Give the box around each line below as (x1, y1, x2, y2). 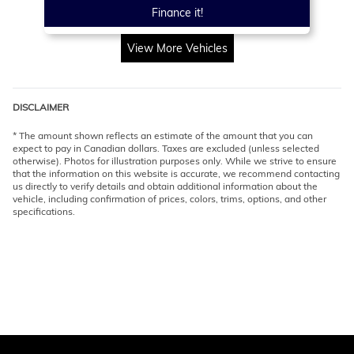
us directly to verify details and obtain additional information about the (13, 179, 318, 192)
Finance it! (151, 5, 203, 20)
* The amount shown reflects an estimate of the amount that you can (13, 129, 313, 141)
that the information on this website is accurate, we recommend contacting (13, 167, 340, 179)
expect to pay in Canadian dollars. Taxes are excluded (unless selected (13, 141, 319, 154)
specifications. (13, 205, 75, 217)
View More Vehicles (126, 40, 228, 55)
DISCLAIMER (13, 100, 69, 113)
